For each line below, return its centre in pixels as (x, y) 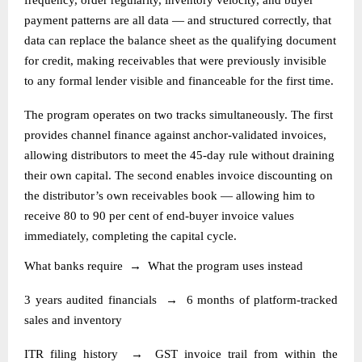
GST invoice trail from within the (247, 354)
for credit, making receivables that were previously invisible (175, 60)
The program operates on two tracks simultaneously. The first (179, 114)
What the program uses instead (225, 265)
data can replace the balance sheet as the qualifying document (180, 40)
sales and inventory (73, 320)
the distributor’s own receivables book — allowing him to (170, 195)
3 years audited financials (90, 299)
